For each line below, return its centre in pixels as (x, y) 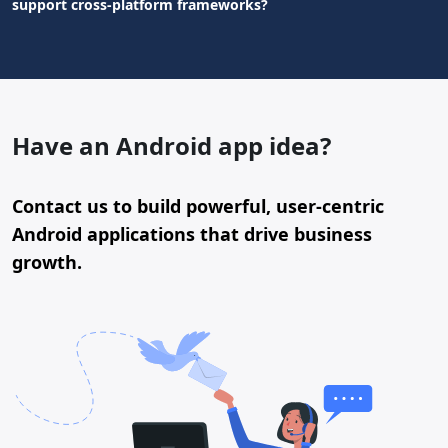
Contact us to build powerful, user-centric (198, 206)
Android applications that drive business (192, 234)
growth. (47, 262)
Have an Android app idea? (171, 146)
